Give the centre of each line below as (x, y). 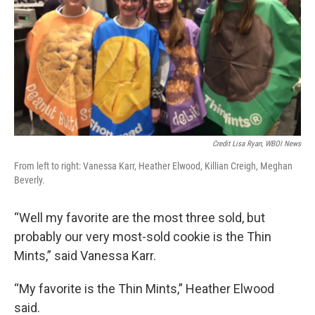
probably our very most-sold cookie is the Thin (143, 237)
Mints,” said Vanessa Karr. (85, 256)
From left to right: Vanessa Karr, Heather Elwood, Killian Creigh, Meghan (153, 166)
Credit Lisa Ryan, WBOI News (257, 144)
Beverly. (30, 180)
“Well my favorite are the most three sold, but (140, 218)
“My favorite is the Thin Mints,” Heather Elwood (144, 289)
